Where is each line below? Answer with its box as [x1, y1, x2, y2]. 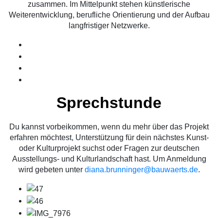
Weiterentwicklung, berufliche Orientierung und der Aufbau [8, 11, 210, 19]
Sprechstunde [56, 94, 162, 112]
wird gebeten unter [18, 165, 85, 174]
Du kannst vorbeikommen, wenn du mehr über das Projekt [9, 123, 209, 131]
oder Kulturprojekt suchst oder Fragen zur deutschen [18, 144, 200, 153]
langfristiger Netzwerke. [68, 21, 150, 30]
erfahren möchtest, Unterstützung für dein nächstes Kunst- [9, 133, 209, 142]
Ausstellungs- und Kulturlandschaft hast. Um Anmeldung [12, 155, 206, 163]
